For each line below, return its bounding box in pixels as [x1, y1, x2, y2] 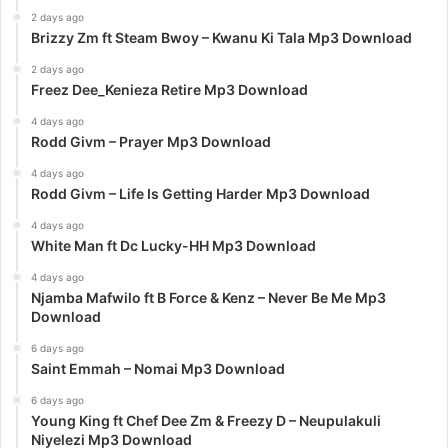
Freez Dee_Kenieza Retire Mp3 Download [31, 80, 308, 98]
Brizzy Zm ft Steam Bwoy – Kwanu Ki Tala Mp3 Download [31, 28, 412, 46]
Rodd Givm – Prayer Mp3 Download [31, 132, 271, 150]
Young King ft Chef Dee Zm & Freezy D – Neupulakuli [31, 411, 381, 429]
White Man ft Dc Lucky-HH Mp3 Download [31, 236, 316, 254]
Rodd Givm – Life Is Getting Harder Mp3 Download [31, 184, 370, 202]
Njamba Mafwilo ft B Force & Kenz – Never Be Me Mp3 [31, 288, 386, 306]
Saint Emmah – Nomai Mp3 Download [31, 359, 285, 377]
